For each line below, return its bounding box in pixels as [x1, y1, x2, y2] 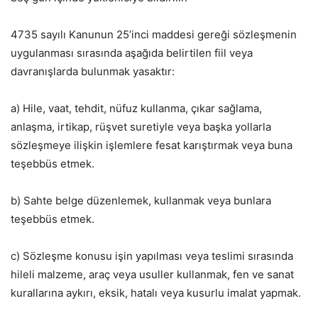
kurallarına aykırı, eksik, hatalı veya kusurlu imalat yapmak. [11, 286, 301, 300]
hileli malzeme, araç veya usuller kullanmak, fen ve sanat [11, 268, 294, 282]
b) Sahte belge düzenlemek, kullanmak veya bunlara [11, 194, 271, 208]
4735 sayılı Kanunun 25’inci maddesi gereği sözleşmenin [11, 28, 297, 42]
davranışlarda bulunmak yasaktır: [11, 65, 175, 79]
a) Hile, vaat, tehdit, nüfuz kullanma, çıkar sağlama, [11, 102, 262, 116]
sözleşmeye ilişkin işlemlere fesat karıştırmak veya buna [11, 138, 292, 153]
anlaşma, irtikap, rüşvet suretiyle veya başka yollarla [11, 120, 271, 134]
